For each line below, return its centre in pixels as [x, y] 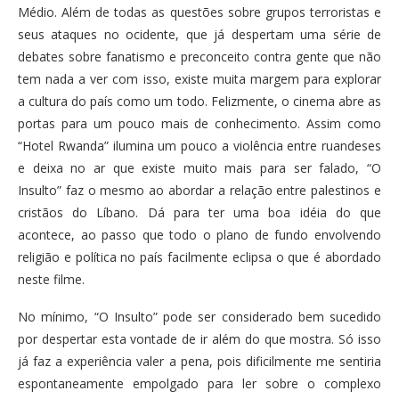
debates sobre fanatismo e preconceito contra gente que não [199, 57]
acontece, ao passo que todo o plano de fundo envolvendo [199, 235]
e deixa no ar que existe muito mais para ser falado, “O [199, 168]
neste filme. [51, 279]
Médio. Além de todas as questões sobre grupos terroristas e [199, 12]
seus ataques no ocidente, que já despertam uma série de [199, 34]
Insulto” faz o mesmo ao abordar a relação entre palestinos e [199, 190]
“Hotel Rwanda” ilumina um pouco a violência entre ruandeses [199, 146]
